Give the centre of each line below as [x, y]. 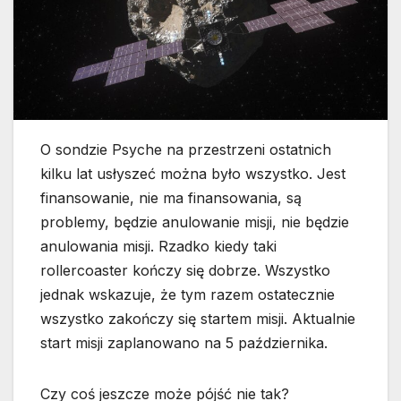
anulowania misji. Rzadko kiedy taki [158, 247]
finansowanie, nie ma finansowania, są [171, 198]
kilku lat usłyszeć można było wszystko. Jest [193, 174]
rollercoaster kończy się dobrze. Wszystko [185, 271]
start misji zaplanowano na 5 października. [184, 343]
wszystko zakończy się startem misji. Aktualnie [198, 319]
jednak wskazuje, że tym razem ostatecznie [188, 295]
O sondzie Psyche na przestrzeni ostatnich [186, 150]
